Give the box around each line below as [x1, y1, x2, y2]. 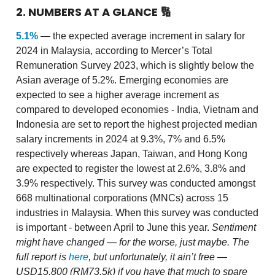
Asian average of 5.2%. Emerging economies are [16, 75, 228, 86]
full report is [16, 252, 69, 263]
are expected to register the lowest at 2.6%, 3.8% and [16, 163, 246, 174]
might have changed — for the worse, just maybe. [16, 237, 230, 248]
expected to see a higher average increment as [16, 90, 219, 101]
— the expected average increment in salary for [38, 31, 245, 42]
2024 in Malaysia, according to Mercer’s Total [16, 45, 212, 56]
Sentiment [212, 222, 256, 233]
